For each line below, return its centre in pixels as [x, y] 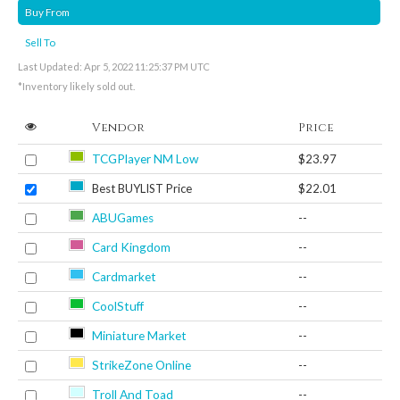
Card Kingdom [131, 247]
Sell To [40, 42]
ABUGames [123, 217]
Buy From [47, 12]
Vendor [118, 127]
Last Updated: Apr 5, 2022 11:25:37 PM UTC [114, 67]
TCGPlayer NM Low [145, 158]
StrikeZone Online [142, 365]
